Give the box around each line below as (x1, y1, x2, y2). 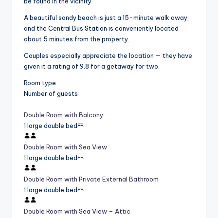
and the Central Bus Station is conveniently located (24, 24, 179, 32)
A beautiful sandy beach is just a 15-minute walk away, (24, 13, 189, 21)
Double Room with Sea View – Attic (24, 207, 130, 215)
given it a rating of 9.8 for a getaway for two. (24, 62, 160, 70)
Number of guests (24, 89, 78, 97)
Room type (24, 78, 56, 87)
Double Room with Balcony (24, 110, 103, 119)
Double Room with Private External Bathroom (24, 175, 159, 183)
